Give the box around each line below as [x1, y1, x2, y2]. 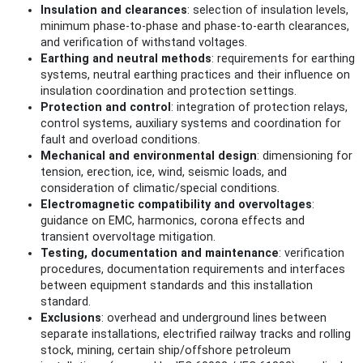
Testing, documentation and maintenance [41, 246, 279, 261]
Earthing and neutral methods [41, 52, 211, 66]
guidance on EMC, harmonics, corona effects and [41, 214, 305, 228]
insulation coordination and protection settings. [41, 84, 297, 99]
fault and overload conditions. [41, 133, 200, 147]
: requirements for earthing [211, 52, 355, 66]
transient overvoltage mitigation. [41, 230, 216, 245]
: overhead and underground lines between [101, 311, 327, 326]
